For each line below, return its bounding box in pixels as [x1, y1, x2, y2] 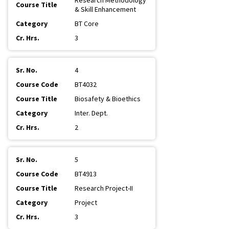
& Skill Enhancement [75, 5, 136, 14]
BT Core [75, 19, 99, 28]
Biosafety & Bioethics [75, 94, 141, 103]
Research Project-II [75, 184, 133, 193]
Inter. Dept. [75, 108, 108, 118]
